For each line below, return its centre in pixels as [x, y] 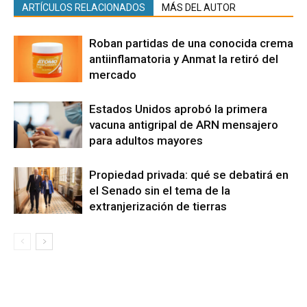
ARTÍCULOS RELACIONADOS [84, 7]
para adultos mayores [146, 140]
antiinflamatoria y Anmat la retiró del [184, 59]
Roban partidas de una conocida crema [191, 43]
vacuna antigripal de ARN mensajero [184, 124]
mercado [113, 74]
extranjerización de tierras [158, 206]
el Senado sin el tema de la [160, 190]
